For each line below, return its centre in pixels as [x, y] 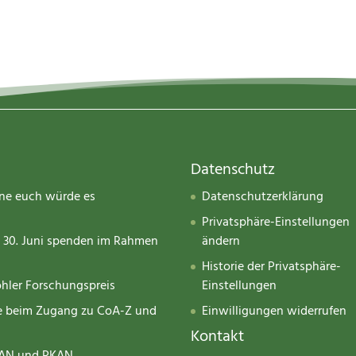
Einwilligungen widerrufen [275, 312]
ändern [221, 242]
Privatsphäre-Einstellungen [276, 223]
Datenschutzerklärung [263, 197]
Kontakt [218, 337]
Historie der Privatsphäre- [272, 267]
